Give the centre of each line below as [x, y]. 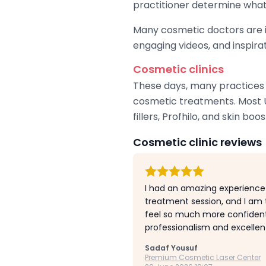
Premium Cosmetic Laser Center [203, 257]
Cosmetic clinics [178, 69]
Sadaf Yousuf [171, 248]
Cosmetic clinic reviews [197, 142]
